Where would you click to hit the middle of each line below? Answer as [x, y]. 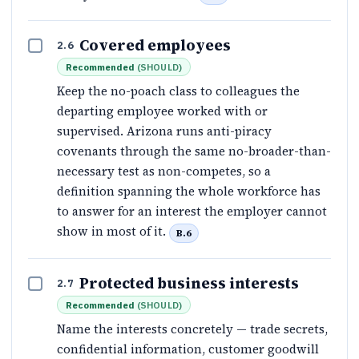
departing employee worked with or [162, 111]
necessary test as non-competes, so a [164, 171]
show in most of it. [113, 232]
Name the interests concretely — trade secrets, [192, 329]
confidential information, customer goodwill [188, 349]
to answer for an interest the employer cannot [192, 212]
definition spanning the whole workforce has [189, 192]
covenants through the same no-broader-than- [194, 151]
